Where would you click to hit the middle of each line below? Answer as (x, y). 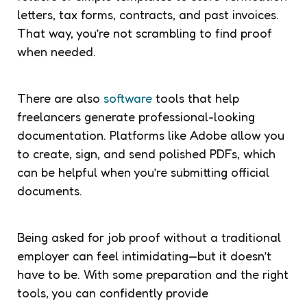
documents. (51, 190)
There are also (60, 98)
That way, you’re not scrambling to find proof (145, 33)
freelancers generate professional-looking (136, 116)
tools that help (196, 98)
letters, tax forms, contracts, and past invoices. (148, 14)
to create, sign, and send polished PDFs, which (146, 153)
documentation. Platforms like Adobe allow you (151, 135)
